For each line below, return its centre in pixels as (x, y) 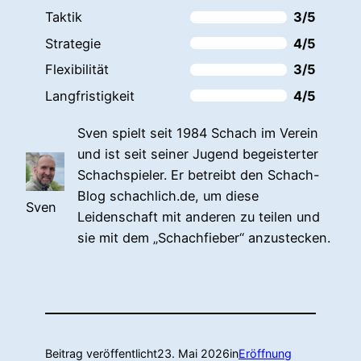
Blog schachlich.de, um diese (168, 195)
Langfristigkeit (90, 95)
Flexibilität (77, 70)
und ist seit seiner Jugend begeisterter (198, 154)
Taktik (64, 17)
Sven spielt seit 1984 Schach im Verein (198, 133)
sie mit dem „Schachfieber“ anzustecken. (204, 237)
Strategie (73, 43)
